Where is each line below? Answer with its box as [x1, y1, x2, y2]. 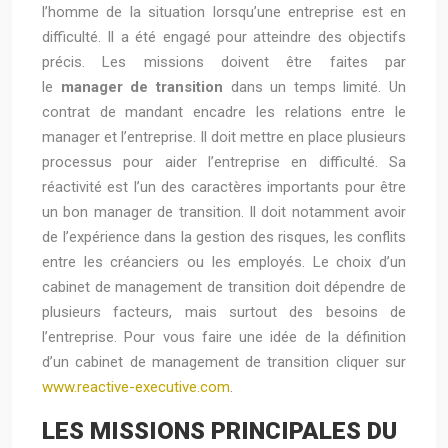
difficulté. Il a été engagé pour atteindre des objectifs [42, 28, 406, 46]
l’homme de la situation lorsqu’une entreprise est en [42, 3, 406, 21]
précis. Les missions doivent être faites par [42, 53, 406, 71]
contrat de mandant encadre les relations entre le [42, 103, 406, 121]
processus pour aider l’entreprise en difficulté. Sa [42, 153, 406, 171]
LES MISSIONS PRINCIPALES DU [42, 417, 397, 445]
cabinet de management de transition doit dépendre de [42, 278, 406, 296]
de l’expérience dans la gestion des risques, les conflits [42, 228, 406, 246]
